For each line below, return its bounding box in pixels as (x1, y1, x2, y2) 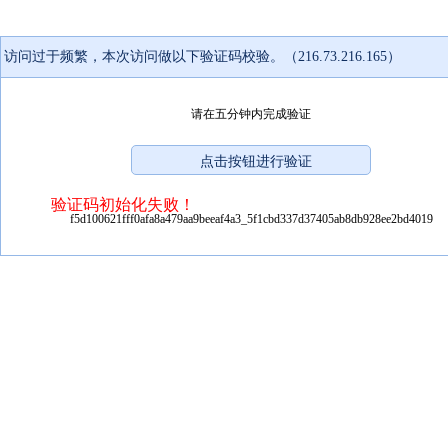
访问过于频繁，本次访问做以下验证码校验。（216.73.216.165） (4, 48, 401, 64)
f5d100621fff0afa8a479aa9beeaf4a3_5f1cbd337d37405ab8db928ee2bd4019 (69, 211, 433, 226)
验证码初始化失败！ (51, 195, 195, 213)
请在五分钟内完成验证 (191, 106, 311, 121)
